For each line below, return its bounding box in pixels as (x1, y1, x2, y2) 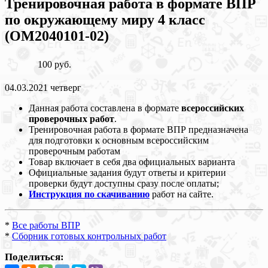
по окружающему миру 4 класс (5, 11, 205, 28)
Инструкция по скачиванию (29, 188, 150, 199)
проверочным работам (29, 145, 120, 156)
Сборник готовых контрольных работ (12, 230, 166, 241)
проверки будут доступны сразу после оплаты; (29, 178, 219, 188)
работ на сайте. (150, 188, 214, 199)
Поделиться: (5, 251, 64, 263)
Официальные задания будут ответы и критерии (29, 167, 226, 178)
